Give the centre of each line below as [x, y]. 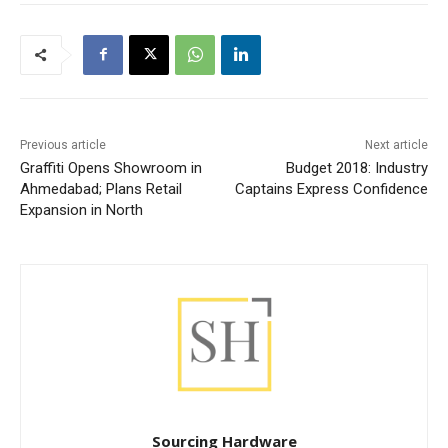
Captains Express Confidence [331, 188]
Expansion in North [81, 209]
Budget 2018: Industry [356, 167]
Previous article [63, 144]
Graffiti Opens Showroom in [111, 167]
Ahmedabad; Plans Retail [101, 188]
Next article [396, 144]
